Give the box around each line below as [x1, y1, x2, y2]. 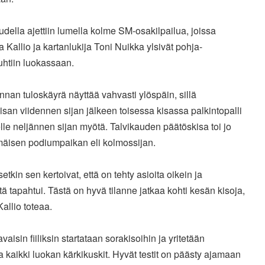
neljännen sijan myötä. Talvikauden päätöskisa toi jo [12, 119, 231, 134]
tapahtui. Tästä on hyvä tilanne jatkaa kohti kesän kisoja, [9, 183, 245, 198]
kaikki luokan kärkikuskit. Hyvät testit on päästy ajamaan [5, 247, 241, 261]
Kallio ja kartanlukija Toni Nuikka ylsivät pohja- [6, 40, 202, 54]
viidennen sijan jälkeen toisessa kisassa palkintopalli [20, 104, 242, 118]
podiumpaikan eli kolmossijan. [28, 135, 156, 150]
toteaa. [23, 199, 52, 214]
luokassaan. [22, 56, 74, 70]
